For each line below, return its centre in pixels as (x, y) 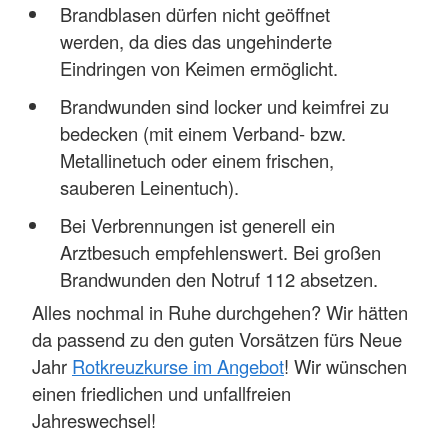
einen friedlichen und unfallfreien (161, 392)
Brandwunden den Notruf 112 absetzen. (218, 279)
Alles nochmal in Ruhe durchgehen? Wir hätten (220, 311)
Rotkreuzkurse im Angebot (178, 365)
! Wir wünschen (345, 365)
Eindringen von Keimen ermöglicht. (198, 68)
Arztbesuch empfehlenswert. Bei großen (220, 252)
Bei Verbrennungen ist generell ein (197, 225)
